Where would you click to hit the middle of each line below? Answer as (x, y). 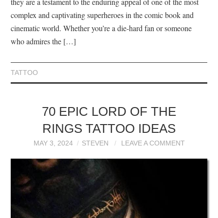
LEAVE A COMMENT (153, 143)
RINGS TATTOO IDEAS (109, 128)
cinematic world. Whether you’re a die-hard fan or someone (101, 28)
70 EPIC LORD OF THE (109, 111)
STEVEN (95, 143)
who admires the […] (44, 41)
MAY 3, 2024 (53, 143)
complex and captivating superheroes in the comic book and (102, 15)
